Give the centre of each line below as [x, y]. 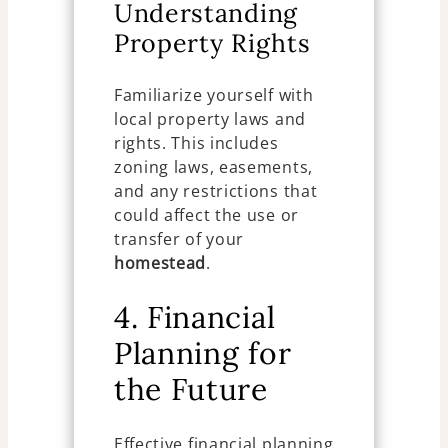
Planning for [202, 353]
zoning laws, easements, [213, 166]
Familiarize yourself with [213, 94]
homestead [160, 262]
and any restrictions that [215, 190]
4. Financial [194, 317]
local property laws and [209, 118]
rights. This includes [196, 142]
